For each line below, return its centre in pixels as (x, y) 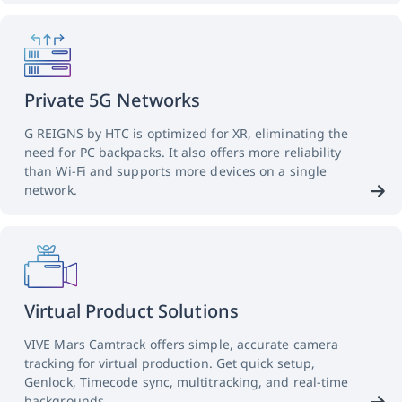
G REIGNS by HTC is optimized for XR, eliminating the (187, 134)
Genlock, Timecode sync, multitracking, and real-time (187, 382)
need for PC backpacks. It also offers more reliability (183, 153)
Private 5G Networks (113, 100)
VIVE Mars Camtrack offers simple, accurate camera (182, 345)
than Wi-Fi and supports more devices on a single (176, 171)
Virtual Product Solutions (131, 311)
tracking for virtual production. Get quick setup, (170, 363)
